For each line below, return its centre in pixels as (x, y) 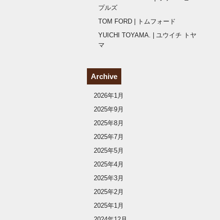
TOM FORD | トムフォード (137, 21)
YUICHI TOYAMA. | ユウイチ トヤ (147, 35)
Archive (104, 76)
